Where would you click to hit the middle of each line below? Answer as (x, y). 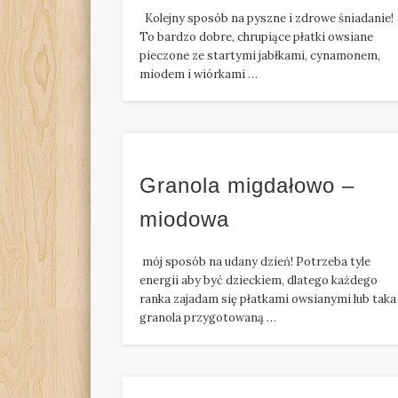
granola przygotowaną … (208, 318)
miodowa (185, 219)
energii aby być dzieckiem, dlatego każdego (259, 281)
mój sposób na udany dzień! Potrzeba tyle (255, 262)
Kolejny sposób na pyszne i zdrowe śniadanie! (267, 19)
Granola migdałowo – (247, 186)
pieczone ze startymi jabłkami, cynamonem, (260, 56)
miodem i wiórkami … (199, 75)
